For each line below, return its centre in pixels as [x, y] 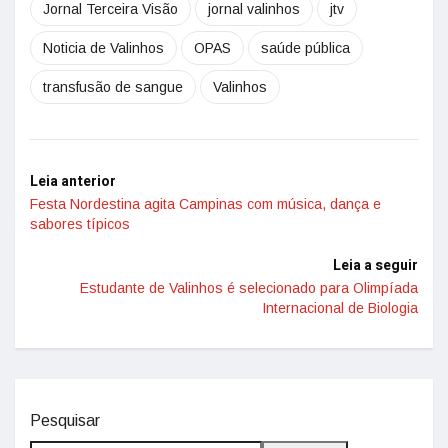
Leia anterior [73, 181]
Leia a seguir [375, 265]
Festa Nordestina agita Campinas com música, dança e [205, 204]
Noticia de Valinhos [103, 48]
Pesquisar [65, 420]
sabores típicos [80, 224]
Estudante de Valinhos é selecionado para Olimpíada [249, 288]
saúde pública [305, 48]
